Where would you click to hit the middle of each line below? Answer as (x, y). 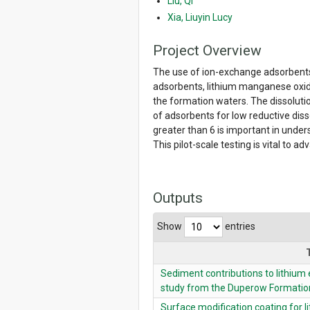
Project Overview (207, 50)
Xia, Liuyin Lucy (200, 18)
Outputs (178, 198)
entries (239, 226)
